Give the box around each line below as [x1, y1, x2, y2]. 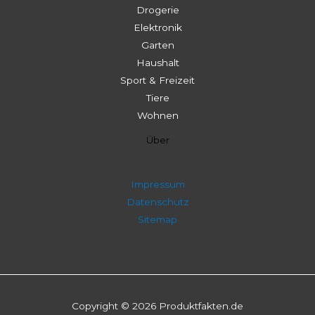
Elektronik [133, 21, 182, 33]
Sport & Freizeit [120, 74, 195, 86]
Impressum [130, 178, 185, 190]
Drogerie [136, 4, 179, 15]
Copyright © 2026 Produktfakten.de [72, 300, 243, 312]
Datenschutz [126, 195, 189, 207]
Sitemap [138, 213, 177, 225]
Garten [141, 39, 174, 51]
